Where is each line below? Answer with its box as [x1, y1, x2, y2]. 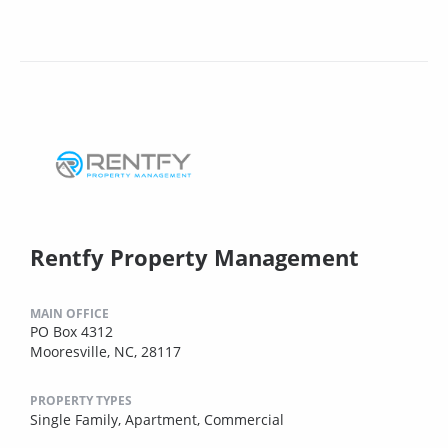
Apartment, [125, 409, 204, 429]
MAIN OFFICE [30, 304, 109, 322]
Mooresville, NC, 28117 [30, 341, 181, 361]
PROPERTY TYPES [30, 391, 132, 409]
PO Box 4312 [30, 321, 113, 341]
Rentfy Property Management [30, 241, 359, 272]
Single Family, [30, 409, 125, 429]
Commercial [204, 409, 284, 429]
